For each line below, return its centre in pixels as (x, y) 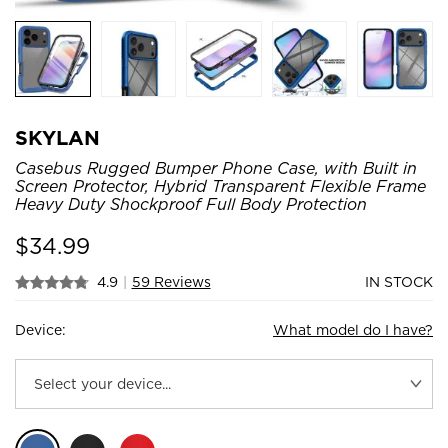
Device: (40, 329)
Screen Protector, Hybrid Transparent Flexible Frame (220, 186)
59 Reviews (171, 281)
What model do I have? (353, 329)
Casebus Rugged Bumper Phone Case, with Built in (216, 168)
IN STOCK (399, 281)
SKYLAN (57, 137)
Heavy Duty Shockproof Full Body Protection (191, 204)
